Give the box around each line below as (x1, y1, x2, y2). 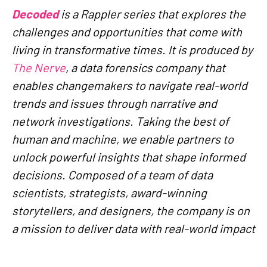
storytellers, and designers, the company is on (12, 203, 250, 218)
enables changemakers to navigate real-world (12, 77, 247, 92)
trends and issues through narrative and (12, 95, 217, 110)
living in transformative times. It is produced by (12, 42, 253, 57)
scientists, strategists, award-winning (12, 185, 207, 200)
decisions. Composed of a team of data (12, 167, 213, 182)
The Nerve (12, 60, 66, 74)
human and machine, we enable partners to (12, 131, 234, 146)
